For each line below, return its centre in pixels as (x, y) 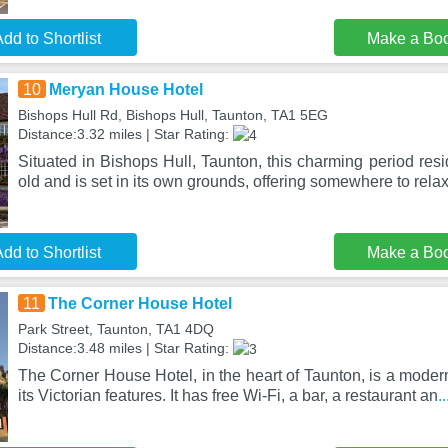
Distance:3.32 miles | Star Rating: (125, 134)
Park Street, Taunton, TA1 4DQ (115, 329)
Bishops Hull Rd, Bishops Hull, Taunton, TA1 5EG (172, 115)
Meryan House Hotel (125, 89)
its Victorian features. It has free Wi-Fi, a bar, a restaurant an (227, 395)
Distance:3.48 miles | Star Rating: (125, 348)
